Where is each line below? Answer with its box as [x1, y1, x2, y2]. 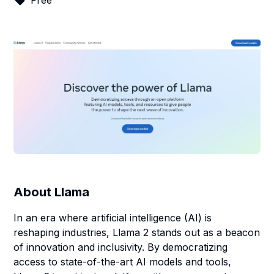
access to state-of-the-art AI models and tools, [13, 256, 232, 268]
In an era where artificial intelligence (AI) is [13, 212, 212, 224]
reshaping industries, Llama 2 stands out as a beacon [13, 226, 261, 239]
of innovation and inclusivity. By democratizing [13, 241, 228, 253]
